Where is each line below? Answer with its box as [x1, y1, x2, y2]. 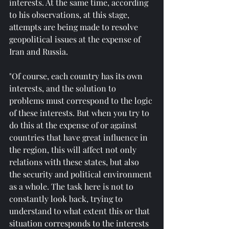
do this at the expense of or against [9, 119, 139, 130]
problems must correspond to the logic [9, 95, 154, 106]
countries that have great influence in [9, 131, 150, 143]
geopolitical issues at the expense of [9, 33, 143, 44]
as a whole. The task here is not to [9, 180, 135, 192]
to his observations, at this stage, [9, 9, 131, 20]
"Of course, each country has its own [9, 70, 145, 81]
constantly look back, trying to [9, 193, 125, 204]
